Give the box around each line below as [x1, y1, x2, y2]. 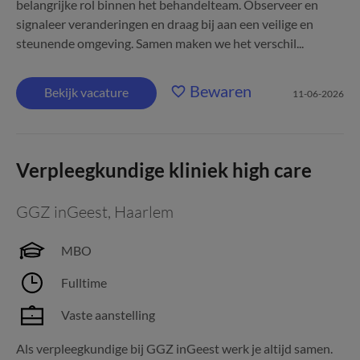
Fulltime [61, 275, 107, 290]
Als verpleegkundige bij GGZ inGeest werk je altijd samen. [16, 341, 333, 356]
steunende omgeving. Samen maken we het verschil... [16, 35, 304, 51]
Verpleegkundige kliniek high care [16, 158, 312, 182]
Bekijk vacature [44, 84, 129, 100]
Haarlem [114, 202, 174, 222]
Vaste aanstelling [61, 307, 155, 322]
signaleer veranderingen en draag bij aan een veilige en [16, 16, 313, 31]
